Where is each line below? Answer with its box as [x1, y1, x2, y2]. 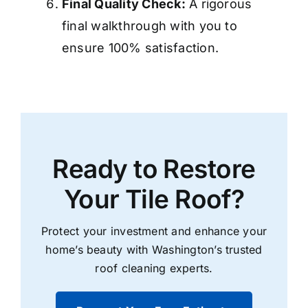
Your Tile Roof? [63, 184, 245, 215]
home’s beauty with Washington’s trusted [45, 243, 263, 257]
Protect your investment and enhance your [41, 224, 267, 239]
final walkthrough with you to [62, 19, 237, 34]
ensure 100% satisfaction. [62, 41, 219, 56]
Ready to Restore [52, 153, 256, 185]
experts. [166, 261, 213, 276]
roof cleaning [95, 261, 166, 276]
